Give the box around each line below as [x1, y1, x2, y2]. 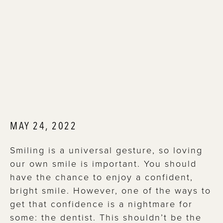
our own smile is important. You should [10, 157, 197, 169]
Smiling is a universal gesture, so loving [10, 143, 203, 156]
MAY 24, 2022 [10, 118, 77, 132]
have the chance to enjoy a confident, [10, 170, 193, 183]
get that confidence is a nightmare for [10, 197, 193, 210]
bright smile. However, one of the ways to [10, 184, 211, 196]
